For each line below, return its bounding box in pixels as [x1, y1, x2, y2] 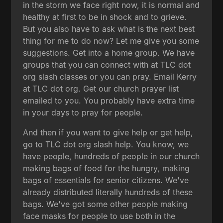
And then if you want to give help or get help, [23, 127, 194, 137]
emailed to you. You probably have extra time [23, 95, 195, 106]
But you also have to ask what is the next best [23, 23, 195, 34]
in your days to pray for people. [23, 107, 143, 117]
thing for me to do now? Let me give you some [23, 35, 200, 46]
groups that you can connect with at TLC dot [23, 59, 191, 70]
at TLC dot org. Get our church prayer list [23, 83, 179, 94]
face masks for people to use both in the [23, 211, 176, 221]
